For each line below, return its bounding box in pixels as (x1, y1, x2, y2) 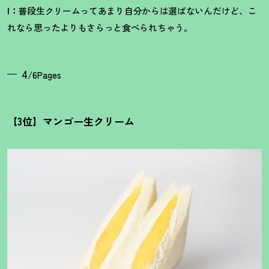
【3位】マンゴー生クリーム (7, 113, 134, 129)
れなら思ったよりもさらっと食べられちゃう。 (7, 21, 193, 34)
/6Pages (28, 68, 61, 82)
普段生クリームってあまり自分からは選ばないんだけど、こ (18, 4, 257, 17)
